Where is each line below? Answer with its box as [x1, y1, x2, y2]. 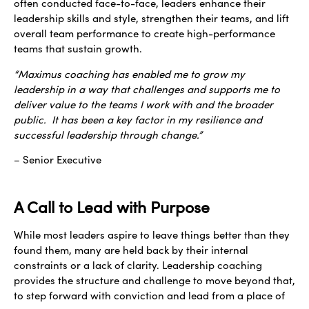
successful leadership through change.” [14, 127, 205, 141]
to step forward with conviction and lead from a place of [14, 288, 285, 303]
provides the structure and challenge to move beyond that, [14, 273, 295, 288]
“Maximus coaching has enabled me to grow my [14, 66, 245, 81]
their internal [186, 243, 248, 257]
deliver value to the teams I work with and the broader [14, 97, 273, 111]
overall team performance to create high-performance [14, 26, 275, 41]
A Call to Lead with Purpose [14, 196, 210, 218]
